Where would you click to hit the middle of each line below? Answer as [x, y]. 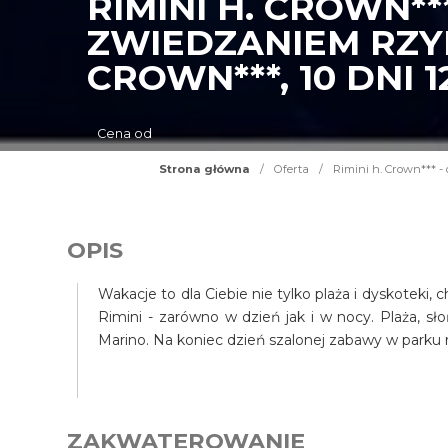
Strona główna [204, 169]
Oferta [291, 169]
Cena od [125, 133]
